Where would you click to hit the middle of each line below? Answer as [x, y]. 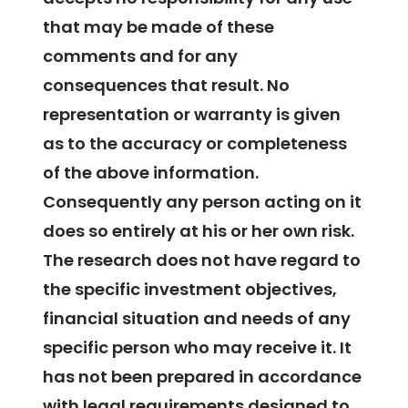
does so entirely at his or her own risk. [199, 230]
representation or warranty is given [192, 114]
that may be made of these [159, 26]
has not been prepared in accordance [203, 376]
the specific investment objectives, [190, 289]
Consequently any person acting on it [203, 201]
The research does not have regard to [202, 260]
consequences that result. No [167, 85]
